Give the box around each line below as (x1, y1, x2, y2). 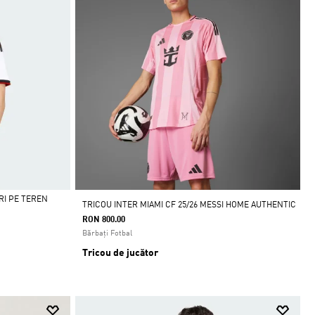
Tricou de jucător (82, 248, 158, 258)
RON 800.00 (82, 216, 125, 224)
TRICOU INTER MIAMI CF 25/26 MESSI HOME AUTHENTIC (82, 201, 296, 210)
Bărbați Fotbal (82, 230, 132, 238)
